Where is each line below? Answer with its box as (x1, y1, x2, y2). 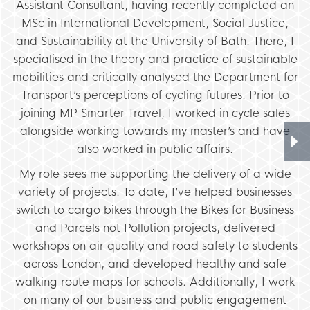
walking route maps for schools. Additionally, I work (15, 274, 295, 289)
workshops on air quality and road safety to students (12, 238, 298, 253)
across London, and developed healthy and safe (24, 256, 286, 271)
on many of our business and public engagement (24, 292, 286, 307)
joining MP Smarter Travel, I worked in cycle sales (20, 105, 290, 120)
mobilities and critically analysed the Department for (12, 69, 298, 84)
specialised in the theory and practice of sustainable (12, 51, 298, 66)
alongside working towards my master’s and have (20, 123, 290, 138)
